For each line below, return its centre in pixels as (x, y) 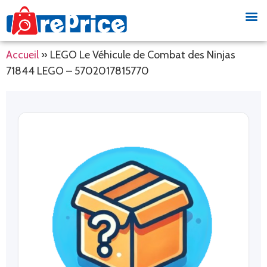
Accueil (22, 55)
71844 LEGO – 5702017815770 (77, 71)
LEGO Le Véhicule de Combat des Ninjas (143, 55)
